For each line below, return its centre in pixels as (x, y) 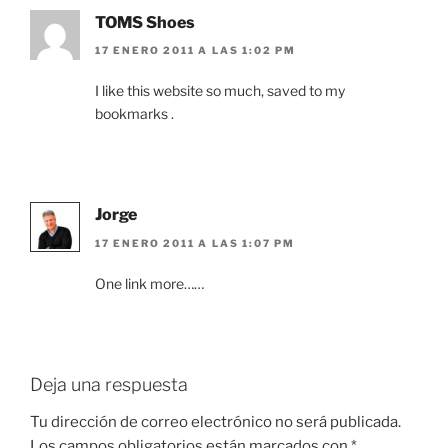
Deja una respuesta (109, 384)
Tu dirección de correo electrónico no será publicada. (215, 422)
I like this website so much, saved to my (220, 91)
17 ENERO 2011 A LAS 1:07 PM (195, 242)
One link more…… (149, 283)
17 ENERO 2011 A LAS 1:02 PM (196, 50)
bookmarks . (134, 114)
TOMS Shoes (145, 22)
